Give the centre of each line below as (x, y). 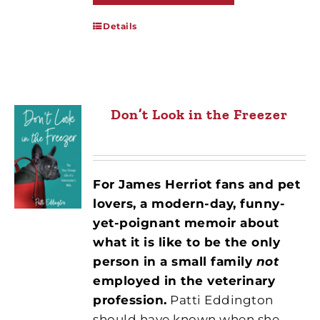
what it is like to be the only (187, 242)
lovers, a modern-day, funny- (189, 203)
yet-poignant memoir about (186, 222)
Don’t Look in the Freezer (200, 114)
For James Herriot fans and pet (197, 184)
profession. (130, 300)
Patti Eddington (220, 300)
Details (120, 26)
